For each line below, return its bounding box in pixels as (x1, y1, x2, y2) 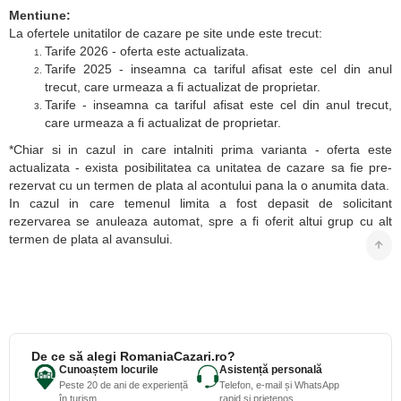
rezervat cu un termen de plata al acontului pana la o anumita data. (9, 177, 389, 192)
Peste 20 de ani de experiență (58, 379, 188, 390)
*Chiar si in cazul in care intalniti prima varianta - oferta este (9, 141, 392, 157)
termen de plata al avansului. (9, 231, 173, 246)
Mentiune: (9, 7, 71, 22)
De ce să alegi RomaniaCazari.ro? (31, 348, 235, 363)
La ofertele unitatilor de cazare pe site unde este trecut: (9, 25, 322, 40)
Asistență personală (218, 363, 322, 376)
